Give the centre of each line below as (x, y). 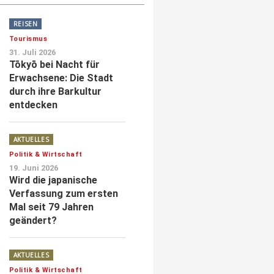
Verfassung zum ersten (63, 193)
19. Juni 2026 (33, 168)
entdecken (33, 105)
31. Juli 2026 (32, 52)
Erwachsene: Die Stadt (61, 78)
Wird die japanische (53, 180)
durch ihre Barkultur (55, 91)
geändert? (33, 220)
